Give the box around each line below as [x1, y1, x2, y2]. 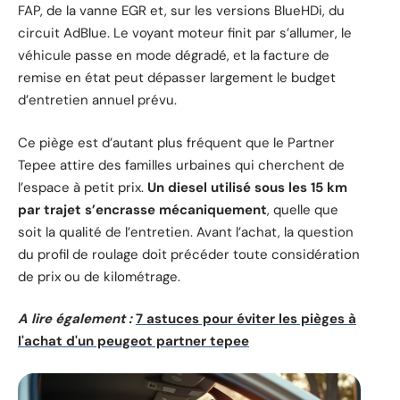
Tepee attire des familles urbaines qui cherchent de [18, 155, 345, 174]
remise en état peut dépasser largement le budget [18, 69, 336, 87]
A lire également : [18, 310, 132, 329]
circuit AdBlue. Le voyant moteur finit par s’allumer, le [18, 24, 352, 43]
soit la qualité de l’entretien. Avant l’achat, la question [18, 222, 354, 241]
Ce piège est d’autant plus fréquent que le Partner [18, 133, 335, 152]
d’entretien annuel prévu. [18, 91, 177, 110]
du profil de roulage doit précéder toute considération [18, 245, 360, 263]
